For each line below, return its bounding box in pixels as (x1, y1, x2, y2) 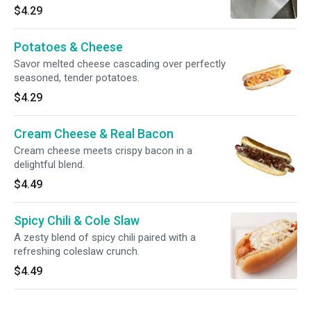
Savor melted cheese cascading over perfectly (14, 58, 226, 70)
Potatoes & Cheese (14, 40, 123, 54)
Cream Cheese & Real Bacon (14, 126, 174, 141)
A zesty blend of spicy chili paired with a (14, 231, 196, 244)
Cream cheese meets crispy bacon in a (14, 144, 192, 157)
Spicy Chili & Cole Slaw (14, 213, 140, 228)
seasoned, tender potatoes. (14, 72, 140, 84)
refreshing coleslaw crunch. (14, 245, 140, 258)
